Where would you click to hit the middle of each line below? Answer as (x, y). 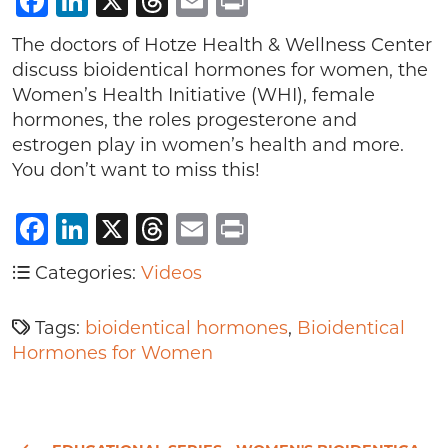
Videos (171, 273)
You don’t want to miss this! (136, 170)
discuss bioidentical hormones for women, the (220, 70)
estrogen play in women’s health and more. (208, 145)
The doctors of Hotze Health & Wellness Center (222, 45)
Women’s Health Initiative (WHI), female (193, 95)
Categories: (85, 273)
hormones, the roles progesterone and (184, 120)
